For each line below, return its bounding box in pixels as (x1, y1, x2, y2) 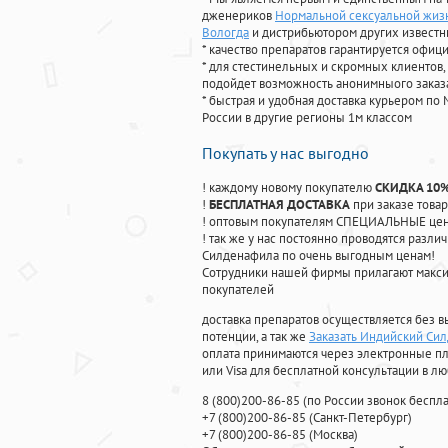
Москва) (313, 426, 358, 444)
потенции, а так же (202, 328, 309, 346)
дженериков (202, 7, 275, 25)
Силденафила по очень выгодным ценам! (202, 247, 435, 265)
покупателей (202, 281, 274, 299)
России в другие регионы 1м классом (202, 109, 412, 127)
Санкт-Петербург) (313, 409, 412, 427)
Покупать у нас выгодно (202, 143, 369, 164)
